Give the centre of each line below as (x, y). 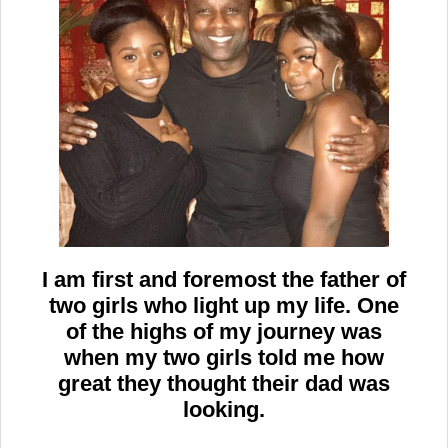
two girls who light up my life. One (224, 306)
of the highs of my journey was (224, 332)
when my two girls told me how (224, 358)
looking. (224, 410)
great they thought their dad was (224, 384)
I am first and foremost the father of (224, 280)
